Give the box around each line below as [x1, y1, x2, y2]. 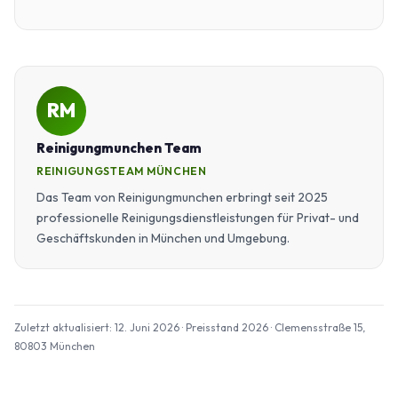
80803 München [14, 338, 95, 353]
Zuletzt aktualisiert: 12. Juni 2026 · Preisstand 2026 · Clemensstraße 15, [14, 320, 365, 334]
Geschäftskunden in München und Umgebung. [36, 229, 290, 246]
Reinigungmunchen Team [36, 139, 202, 156]
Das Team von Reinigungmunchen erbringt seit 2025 [36, 188, 328, 205]
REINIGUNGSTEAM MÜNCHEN [36, 163, 207, 178]
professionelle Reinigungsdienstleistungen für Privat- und [36, 209, 359, 226]
